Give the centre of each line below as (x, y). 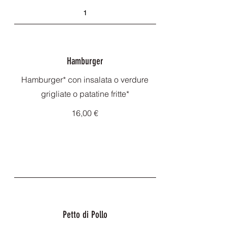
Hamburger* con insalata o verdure (85, 80)
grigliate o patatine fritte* (85, 94)
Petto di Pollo (85, 215)
